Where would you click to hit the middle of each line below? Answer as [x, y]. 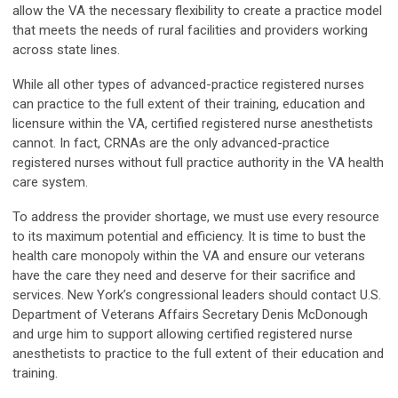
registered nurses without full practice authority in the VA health [198, 163]
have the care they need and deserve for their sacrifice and [184, 276]
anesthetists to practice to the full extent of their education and [198, 354]
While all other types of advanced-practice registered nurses [188, 85]
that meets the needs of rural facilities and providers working [190, 31]
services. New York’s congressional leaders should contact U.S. [197, 295]
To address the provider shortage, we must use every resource [196, 217]
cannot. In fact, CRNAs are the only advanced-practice [171, 143]
